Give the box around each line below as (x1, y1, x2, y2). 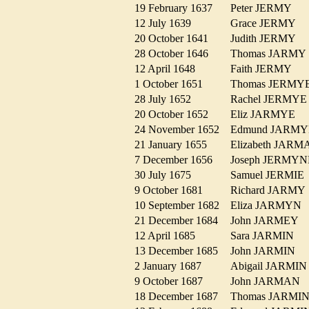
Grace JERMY (230, 17, 303, 30)
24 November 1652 (134, 123, 228, 136)
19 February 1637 (134, 2, 221, 14)
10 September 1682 (134, 199, 228, 212)
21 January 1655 (134, 139, 215, 151)
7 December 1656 (134, 154, 221, 166)
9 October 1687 (134, 275, 211, 288)
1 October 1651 (134, 78, 211, 90)
